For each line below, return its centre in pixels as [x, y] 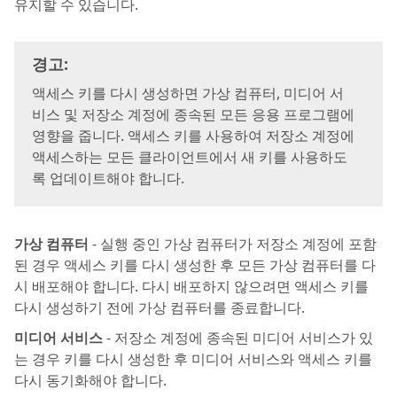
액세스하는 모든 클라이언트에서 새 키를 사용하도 [190, 157]
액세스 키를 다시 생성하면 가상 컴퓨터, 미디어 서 [188, 93]
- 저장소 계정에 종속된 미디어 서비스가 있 [238, 338]
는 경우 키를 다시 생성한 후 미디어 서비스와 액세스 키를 [193, 359]
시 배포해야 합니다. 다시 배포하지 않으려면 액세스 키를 [191, 286]
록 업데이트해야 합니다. [108, 178]
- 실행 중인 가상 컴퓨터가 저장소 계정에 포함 [233, 244]
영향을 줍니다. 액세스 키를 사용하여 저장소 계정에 [193, 136]
